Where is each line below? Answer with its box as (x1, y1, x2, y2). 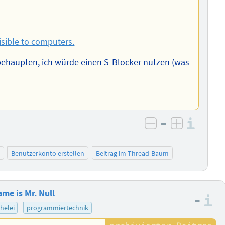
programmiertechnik (27, 203, 89, 212)
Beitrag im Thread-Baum (95, 148, 169, 158)
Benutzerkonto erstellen (11, 148, 85, 158)
